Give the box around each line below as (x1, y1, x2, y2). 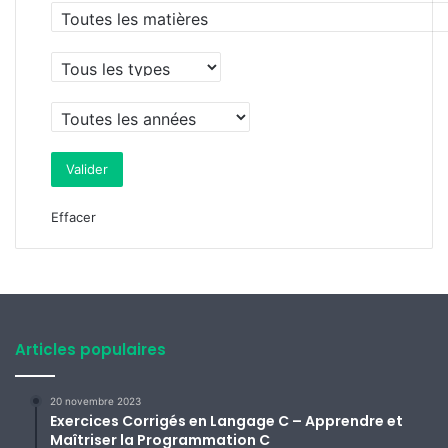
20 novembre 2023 (50, 395, 141, 408)
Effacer (51, 209, 96, 226)
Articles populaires (15, 339, 166, 361)
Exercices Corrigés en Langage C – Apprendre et (50, 411, 403, 432)
